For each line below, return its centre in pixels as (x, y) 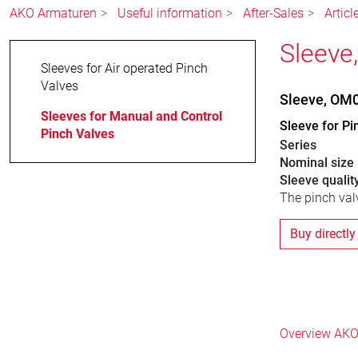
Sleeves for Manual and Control (131, 117)
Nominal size (316, 163)
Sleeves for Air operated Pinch (124, 69)
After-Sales (273, 14)
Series (298, 145)
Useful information (170, 14)
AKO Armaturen (53, 14)
